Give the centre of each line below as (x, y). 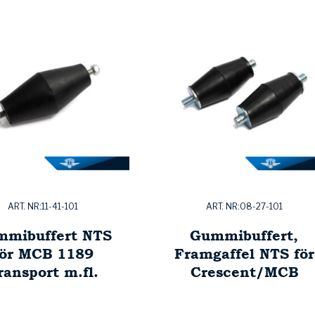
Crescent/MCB (244, 272)
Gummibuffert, (244, 236)
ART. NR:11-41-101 (43, 207)
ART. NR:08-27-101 (244, 207)
